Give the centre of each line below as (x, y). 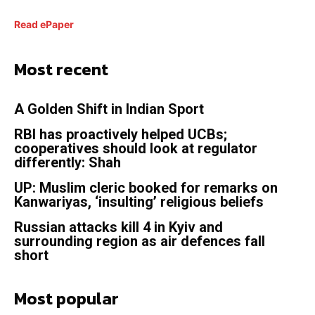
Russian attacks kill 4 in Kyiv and (118, 227)
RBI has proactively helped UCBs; (121, 134)
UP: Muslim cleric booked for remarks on (146, 187)
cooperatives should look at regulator (136, 148)
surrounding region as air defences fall (140, 241)
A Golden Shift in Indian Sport (109, 109)
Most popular (66, 298)
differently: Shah (67, 162)
